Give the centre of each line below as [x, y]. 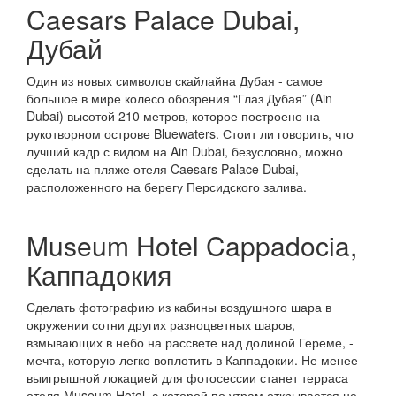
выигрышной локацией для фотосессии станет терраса [187, 377]
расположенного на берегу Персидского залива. [167, 187]
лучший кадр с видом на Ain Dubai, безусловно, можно [185, 151]
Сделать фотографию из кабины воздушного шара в [179, 307]
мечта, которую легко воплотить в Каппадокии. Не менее [192, 360]
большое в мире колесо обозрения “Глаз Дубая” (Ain [179, 98]
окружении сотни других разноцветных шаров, [161, 324]
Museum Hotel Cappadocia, [192, 245]
